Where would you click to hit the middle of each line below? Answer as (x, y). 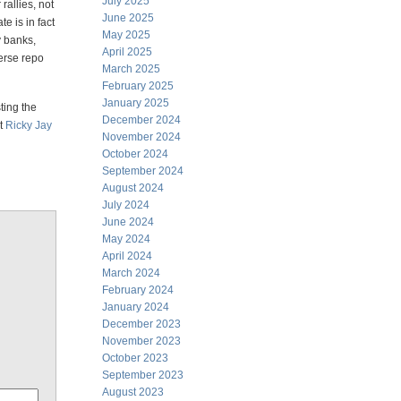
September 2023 (143, 375)
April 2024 (127, 256)
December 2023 (141, 324)
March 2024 (131, 273)
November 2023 (141, 341)
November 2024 (141, 137)
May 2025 (126, 35)
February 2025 (138, 86)
